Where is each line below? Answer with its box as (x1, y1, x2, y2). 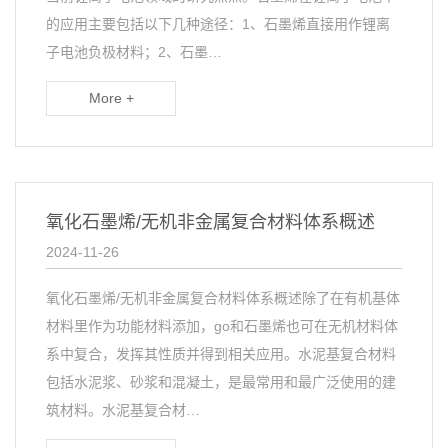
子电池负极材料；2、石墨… (46, 44, 222, 60)
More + (88, 90, 134, 106)
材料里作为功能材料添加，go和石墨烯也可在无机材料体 (46, 318, 398, 334)
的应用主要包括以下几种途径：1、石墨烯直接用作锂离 (46, 16, 390, 32)
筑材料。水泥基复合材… (46, 402, 200, 418)
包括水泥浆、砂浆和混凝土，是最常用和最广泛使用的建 (46, 374, 396, 390)
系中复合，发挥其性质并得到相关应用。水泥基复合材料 (46, 346, 396, 362)
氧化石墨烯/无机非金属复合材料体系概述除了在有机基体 (46, 290, 400, 306)
